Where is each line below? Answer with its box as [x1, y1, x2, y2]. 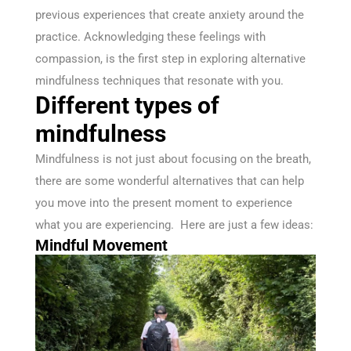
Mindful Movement [35, 236, 168, 255]
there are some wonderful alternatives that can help [35, 174, 304, 188]
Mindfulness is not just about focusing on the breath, [35, 152, 311, 166]
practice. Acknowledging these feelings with [35, 30, 266, 44]
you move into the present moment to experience [35, 196, 292, 210]
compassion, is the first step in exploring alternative [35, 52, 306, 66]
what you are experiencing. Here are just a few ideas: [35, 218, 313, 232]
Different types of [35, 92, 219, 119]
